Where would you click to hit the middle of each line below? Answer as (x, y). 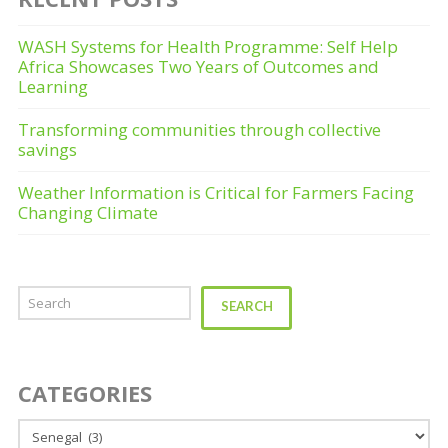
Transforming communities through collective (199, 129)
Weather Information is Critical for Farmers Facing (215, 192)
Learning (52, 86)
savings (47, 149)
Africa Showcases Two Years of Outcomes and (198, 66)
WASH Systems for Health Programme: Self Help (207, 46)
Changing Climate (87, 212)
